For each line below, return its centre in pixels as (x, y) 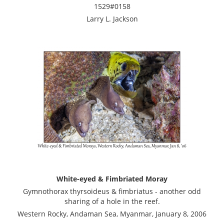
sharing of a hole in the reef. (112, 201)
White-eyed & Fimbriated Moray (112, 178)
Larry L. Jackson (112, 18)
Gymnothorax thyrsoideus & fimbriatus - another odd (112, 191)
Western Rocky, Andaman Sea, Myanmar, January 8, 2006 (112, 213)
